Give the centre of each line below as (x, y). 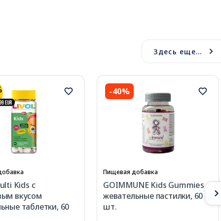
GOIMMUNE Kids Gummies (154, 185)
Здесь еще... (178, 51)
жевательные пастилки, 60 (153, 196)
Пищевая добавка (130, 172)
